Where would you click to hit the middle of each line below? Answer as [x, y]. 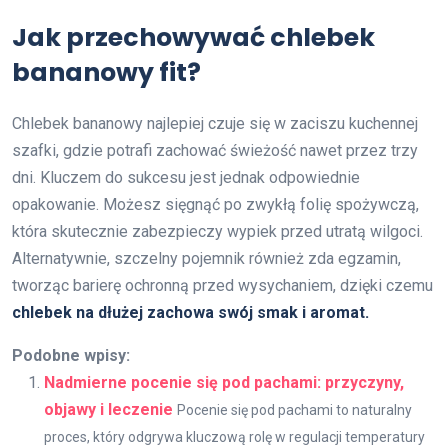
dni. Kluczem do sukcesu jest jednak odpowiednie [186, 177]
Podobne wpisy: [71, 355]
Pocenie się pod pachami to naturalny [294, 409]
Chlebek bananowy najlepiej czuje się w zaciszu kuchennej [215, 123]
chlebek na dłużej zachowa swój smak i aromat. [190, 312]
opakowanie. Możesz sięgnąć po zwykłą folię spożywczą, [215, 204]
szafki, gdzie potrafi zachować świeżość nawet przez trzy [215, 150]
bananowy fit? [106, 72]
